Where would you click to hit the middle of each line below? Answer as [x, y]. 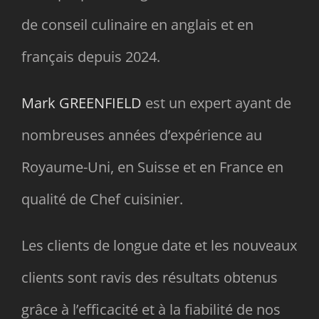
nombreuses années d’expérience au [141, 135]
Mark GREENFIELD [81, 103]
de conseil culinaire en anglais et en [137, 24]
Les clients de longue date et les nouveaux [159, 245]
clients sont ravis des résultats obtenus [149, 277]
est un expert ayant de [216, 103]
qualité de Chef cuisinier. [102, 199]
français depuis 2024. [90, 56]
